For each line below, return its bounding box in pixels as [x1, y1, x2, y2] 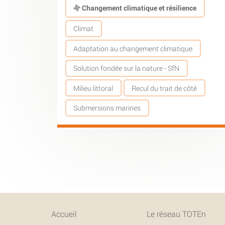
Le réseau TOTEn [147, 208, 206, 219]
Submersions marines [73, 103, 141, 113]
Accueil [51, 208, 77, 219]
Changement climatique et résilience [80, 3, 197, 13]
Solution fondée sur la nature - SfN [73, 63, 180, 73]
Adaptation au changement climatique [73, 43, 193, 53]
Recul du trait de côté [132, 83, 197, 93]
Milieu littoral [73, 83, 114, 93]
